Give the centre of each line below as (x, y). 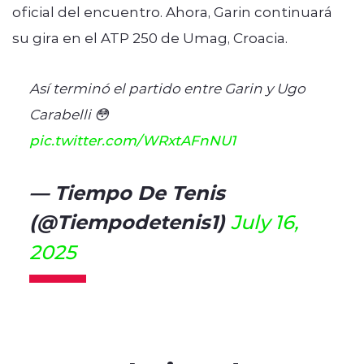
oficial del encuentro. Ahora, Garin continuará (172, 11)
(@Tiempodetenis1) (130, 221)
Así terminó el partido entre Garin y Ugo (167, 87)
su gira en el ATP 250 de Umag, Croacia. (150, 37)
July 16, (264, 221)
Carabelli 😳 (69, 113)
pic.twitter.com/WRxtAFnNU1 (132, 139)
